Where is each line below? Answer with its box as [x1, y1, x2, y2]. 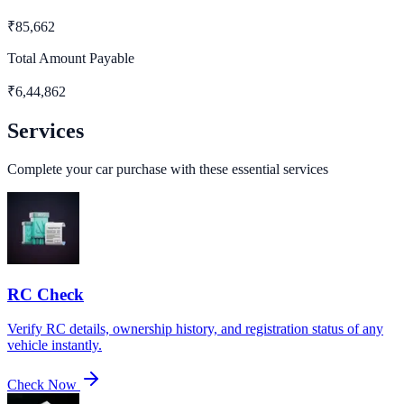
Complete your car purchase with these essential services [7, 161, 328, 177]
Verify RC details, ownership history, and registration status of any [7, 321, 383, 337]
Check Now [7, 377, 77, 393]
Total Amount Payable [7, 50, 134, 67]
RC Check [7, 284, 84, 304]
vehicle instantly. [7, 337, 102, 353]
